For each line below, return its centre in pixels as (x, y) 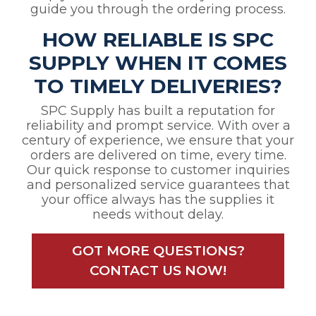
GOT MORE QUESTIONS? (158, 251)
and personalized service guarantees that (158, 185)
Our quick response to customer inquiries (158, 170)
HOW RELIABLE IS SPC (158, 40)
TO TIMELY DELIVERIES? (158, 86)
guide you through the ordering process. (158, 10)
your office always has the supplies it (158, 200)
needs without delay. (158, 215)
